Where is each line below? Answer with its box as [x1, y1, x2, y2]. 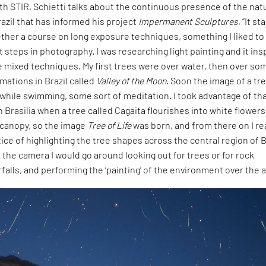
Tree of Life [87, 119, 132, 131]
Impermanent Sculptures [138, 15, 239, 27]
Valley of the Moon [96, 74, 167, 86]
